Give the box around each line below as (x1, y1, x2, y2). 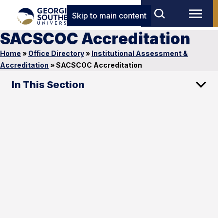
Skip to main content (72, 11, 146, 20)
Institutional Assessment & (91, 49, 188, 57)
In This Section (12, 79, 85, 91)
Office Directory (28, 49, 84, 57)
